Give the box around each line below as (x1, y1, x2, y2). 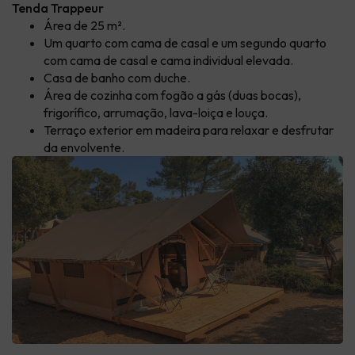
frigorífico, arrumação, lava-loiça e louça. (44, 105, 268, 121)
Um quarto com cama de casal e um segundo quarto (44, 35, 326, 52)
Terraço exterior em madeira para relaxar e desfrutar (44, 122, 334, 139)
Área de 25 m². (44, 17, 125, 34)
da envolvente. (44, 139, 124, 156)
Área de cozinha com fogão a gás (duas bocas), (44, 87, 301, 104)
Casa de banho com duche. (44, 70, 190, 86)
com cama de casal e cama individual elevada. (44, 52, 293, 69)
